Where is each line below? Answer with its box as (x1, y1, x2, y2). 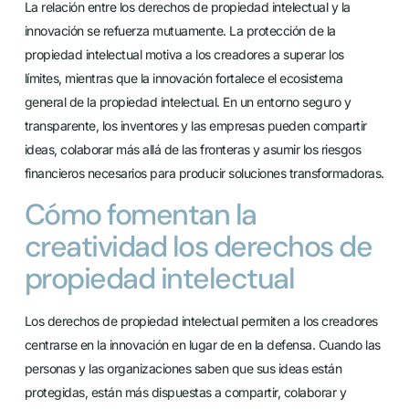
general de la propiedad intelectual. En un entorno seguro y (24, 94, 351, 110)
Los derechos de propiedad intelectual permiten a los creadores (24, 312, 378, 329)
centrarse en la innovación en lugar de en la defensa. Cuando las (24, 336, 381, 352)
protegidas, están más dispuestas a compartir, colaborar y (24, 383, 347, 400)
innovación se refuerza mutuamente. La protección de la (24, 23, 336, 39)
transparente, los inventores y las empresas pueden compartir (24, 118, 367, 134)
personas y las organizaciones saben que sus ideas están (24, 360, 342, 376)
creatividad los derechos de (24, 226, 372, 266)
